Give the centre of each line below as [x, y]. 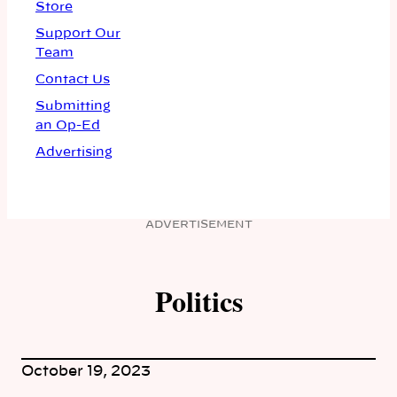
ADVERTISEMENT [198, 224]
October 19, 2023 [86, 372]
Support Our [78, 34]
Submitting [73, 106]
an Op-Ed [68, 126]
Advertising [74, 152]
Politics [198, 301]
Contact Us [73, 80]
